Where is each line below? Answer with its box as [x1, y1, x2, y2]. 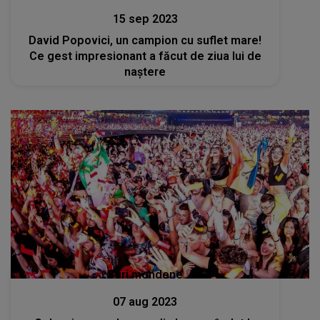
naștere [124, 65, 166, 79]
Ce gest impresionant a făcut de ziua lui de [29, 49, 261, 64]
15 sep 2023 [112, 12, 178, 26]
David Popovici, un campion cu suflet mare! [29, 34, 262, 48]
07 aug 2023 [113, 294, 178, 309]
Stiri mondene [107, 267, 184, 281]
